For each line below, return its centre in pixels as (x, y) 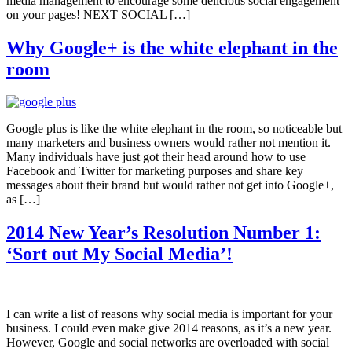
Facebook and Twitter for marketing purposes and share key (155, 171)
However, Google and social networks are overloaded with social (168, 343)
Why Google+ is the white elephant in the (172, 48)
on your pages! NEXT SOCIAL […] (98, 14)
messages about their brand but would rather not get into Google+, (170, 185)
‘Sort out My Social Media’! (119, 254)
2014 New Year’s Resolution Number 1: (163, 233)
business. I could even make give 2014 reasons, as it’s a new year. (169, 328)
